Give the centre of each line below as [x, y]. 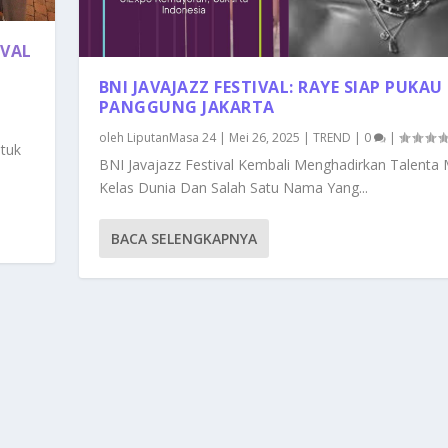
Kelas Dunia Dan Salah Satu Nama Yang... [233, 188]
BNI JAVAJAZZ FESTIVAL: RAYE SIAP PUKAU [270, 87]
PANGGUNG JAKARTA [186, 107]
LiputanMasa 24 [171, 138]
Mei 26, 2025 [264, 138]
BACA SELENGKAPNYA [183, 239]
